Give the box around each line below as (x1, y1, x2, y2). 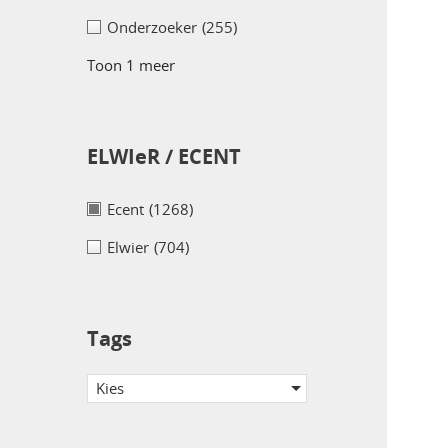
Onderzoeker (107, 17, 197, 38)
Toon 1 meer (87, 55, 175, 76)
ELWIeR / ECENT (87, 143, 241, 171)
